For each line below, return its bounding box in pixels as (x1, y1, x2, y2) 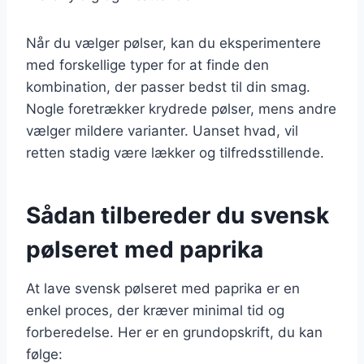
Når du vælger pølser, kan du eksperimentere (26, 34, 321, 51)
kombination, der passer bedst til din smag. (26, 78, 310, 95)
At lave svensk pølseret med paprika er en (26, 279, 300, 297)
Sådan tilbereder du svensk (26, 201, 329, 229)
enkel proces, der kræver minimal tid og (26, 301, 284, 318)
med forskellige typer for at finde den (26, 56, 269, 73)
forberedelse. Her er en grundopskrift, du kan (26, 323, 323, 340)
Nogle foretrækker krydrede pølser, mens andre (26, 100, 336, 117)
